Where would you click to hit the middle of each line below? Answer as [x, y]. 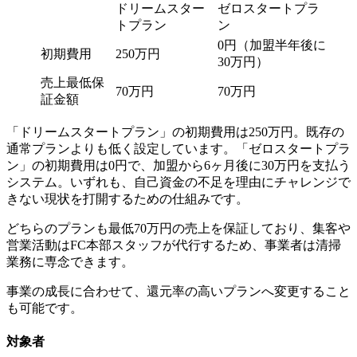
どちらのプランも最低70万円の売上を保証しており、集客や [178, 228]
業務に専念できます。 [70, 261]
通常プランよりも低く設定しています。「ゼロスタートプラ [178, 148]
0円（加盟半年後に [272, 45]
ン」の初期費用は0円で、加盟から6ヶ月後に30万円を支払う [178, 165]
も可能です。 [45, 308]
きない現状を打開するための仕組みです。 [127, 198]
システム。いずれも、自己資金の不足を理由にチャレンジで [178, 182]
